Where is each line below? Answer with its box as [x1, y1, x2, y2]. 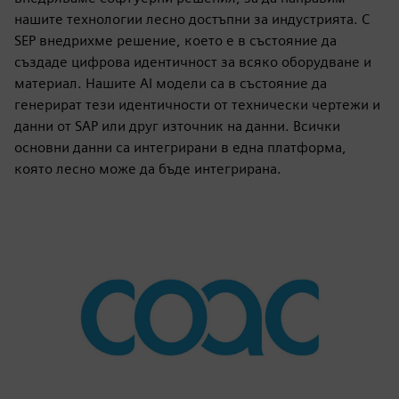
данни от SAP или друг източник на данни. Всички [14, 118, 340, 134]
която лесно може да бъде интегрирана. [14, 160, 281, 177]
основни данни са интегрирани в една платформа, [14, 139, 346, 156]
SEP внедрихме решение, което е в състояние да [14, 32, 337, 49]
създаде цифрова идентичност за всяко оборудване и [14, 53, 371, 70]
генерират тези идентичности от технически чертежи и [14, 96, 380, 113]
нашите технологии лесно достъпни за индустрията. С [14, 11, 370, 28]
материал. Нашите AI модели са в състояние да [14, 75, 327, 92]
